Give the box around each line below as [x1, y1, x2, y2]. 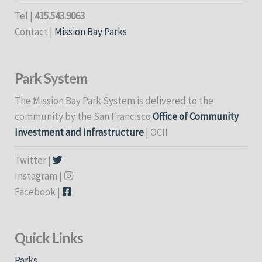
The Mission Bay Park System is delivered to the [15, 94, 213, 107]
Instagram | [15, 169, 64, 182]
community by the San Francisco [15, 109, 153, 123]
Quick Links [15, 229, 83, 247]
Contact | [15, 25, 54, 39]
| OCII [144, 125, 168, 139]
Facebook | [15, 185, 62, 198]
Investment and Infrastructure [15, 125, 144, 139]
